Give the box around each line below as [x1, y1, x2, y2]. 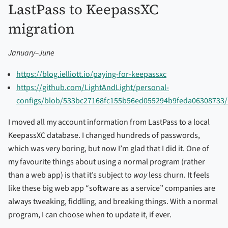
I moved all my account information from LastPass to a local [8, 116, 210, 128]
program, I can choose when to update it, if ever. [8, 209, 172, 220]
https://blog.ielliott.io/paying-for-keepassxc [16, 68, 166, 80]
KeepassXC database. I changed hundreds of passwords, [8, 129, 200, 141]
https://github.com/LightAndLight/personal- [16, 81, 169, 93]
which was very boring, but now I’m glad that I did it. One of [8, 142, 209, 154]
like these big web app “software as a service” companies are [8, 182, 215, 194]
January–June [8, 47, 54, 59]
